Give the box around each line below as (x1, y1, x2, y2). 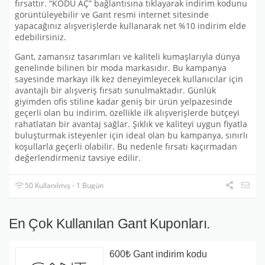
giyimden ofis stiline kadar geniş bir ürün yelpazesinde (15, 96, 232, 107)
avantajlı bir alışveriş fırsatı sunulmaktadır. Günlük (15, 85, 216, 96)
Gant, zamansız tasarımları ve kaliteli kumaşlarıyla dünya (15, 51, 240, 62)
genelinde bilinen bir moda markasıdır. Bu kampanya (15, 62, 227, 73)
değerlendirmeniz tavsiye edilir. (15, 152, 141, 163)
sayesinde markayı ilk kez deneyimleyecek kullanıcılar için (15, 73, 243, 85)
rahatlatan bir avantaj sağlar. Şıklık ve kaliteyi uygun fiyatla (15, 118, 247, 130)
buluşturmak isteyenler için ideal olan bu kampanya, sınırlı (15, 130, 248, 141)
